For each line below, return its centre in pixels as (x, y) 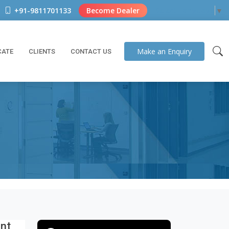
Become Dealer (113, 10)
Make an (151, 51)
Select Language (185, 11)
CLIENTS (42, 51)
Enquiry (179, 51)
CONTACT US (91, 51)
